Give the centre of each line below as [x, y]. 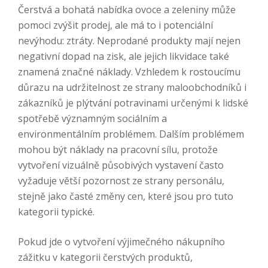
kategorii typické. [56, 212]
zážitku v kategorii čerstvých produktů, [105, 258]
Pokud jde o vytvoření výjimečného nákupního [121, 242]
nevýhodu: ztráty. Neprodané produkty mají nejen [129, 41]
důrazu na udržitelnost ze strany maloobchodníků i [132, 88]
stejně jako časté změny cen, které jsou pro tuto [126, 197]
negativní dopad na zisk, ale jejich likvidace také [124, 57]
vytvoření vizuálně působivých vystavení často [121, 165]
